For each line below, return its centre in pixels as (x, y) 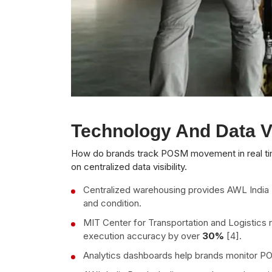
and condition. (112, 203)
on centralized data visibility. (129, 166)
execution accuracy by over (143, 236)
